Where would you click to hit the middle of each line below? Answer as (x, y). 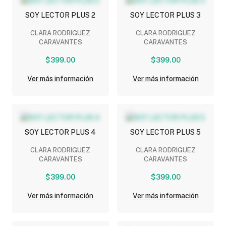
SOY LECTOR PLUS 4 (61, 132)
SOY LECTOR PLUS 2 (61, 15)
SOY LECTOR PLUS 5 (166, 132)
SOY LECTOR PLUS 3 (166, 15)
